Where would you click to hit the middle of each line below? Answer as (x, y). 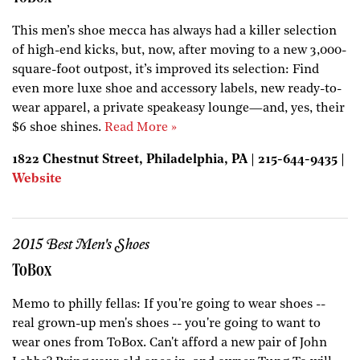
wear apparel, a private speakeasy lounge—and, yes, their (178, 108)
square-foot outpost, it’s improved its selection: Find (166, 70)
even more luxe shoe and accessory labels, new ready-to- (177, 89)
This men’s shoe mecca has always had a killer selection (174, 31)
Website (37, 179)
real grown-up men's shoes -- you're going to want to (166, 323)
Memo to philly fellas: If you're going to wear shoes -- (169, 304)
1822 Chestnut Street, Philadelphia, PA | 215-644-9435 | (178, 160)
